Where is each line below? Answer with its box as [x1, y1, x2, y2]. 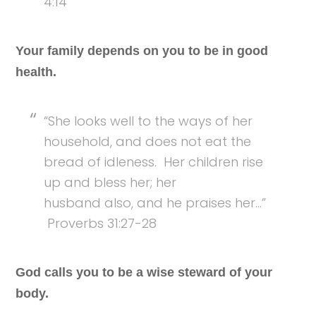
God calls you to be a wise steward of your [16, 265, 273, 280]
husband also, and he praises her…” [44, 194, 267, 212]
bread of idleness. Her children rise [44, 153, 264, 171]
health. [16, 65, 57, 80]
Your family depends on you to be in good [16, 44, 269, 59]
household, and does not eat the [44, 133, 252, 151]
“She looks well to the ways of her [44, 112, 253, 130]
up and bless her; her [44, 174, 177, 192]
